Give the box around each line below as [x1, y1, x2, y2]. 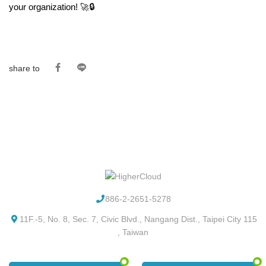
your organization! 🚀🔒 [9, 2, 94, 12]
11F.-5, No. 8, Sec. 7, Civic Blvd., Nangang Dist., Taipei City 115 [19, 214, 257, 224]
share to [9, 63, 40, 73]
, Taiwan [118, 227, 148, 237]
